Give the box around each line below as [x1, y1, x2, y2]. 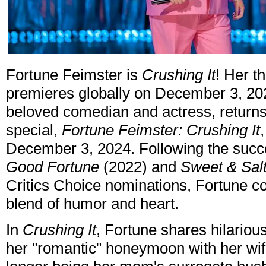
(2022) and [99, 158, 180, 176]
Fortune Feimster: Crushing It [62, 121, 260, 140]
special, [6, 121, 62, 140]
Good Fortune [6, 158, 99, 176]
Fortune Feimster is [6, 66, 142, 84]
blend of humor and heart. [6, 195, 179, 213]
